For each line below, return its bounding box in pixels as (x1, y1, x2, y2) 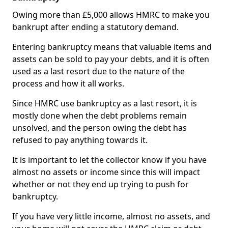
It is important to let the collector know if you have (12, 154, 207, 165)
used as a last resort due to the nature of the (12, 66, 185, 77)
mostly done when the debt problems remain (12, 110, 187, 121)
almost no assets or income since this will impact (12, 166, 200, 178)
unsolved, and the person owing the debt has (12, 122, 187, 133)
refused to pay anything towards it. (12, 134, 148, 146)
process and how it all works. (12, 78, 124, 89)
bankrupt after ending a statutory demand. (12, 21, 179, 33)
